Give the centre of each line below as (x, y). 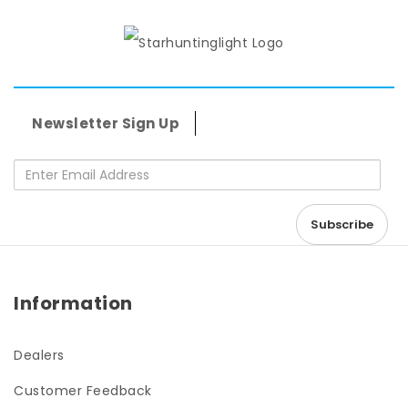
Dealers (39, 356)
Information (73, 304)
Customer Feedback (83, 391)
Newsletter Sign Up (106, 124)
